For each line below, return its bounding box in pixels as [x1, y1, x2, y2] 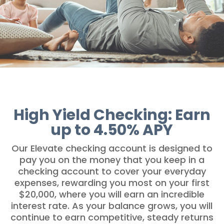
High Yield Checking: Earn [13, 104, 210, 126]
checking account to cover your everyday [17, 165, 206, 178]
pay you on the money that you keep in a [19, 153, 204, 166]
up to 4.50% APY [50, 119, 173, 141]
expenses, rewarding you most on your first [14, 176, 209, 189]
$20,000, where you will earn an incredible [19, 188, 205, 201]
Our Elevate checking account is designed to [11, 142, 212, 155]
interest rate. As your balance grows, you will [11, 199, 213, 212]
